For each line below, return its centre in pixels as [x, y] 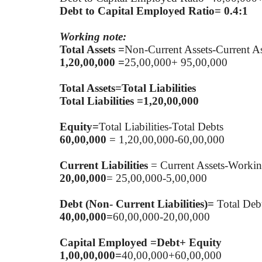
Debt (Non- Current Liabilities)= [137, 204]
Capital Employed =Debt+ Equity [141, 242]
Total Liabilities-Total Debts [161, 126]
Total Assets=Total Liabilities [128, 88]
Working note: [93, 36]
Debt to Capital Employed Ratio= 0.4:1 [154, 11]
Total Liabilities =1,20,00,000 [129, 101]
